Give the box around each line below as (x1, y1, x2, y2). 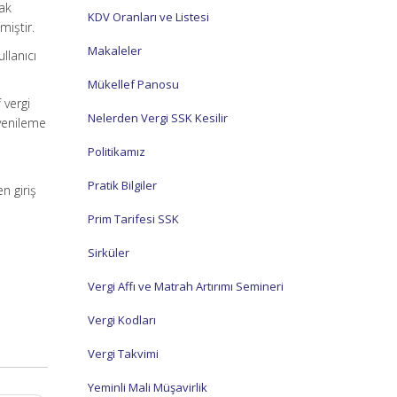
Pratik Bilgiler (87, 176, 157, 193)
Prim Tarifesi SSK (87, 210, 179, 227)
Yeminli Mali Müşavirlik (87, 378, 207, 395)
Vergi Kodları (87, 311, 156, 328)
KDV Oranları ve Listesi (87, 8, 209, 25)
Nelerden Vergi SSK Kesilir (87, 109, 228, 126)
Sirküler (87, 244, 129, 261)
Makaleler (87, 42, 142, 58)
